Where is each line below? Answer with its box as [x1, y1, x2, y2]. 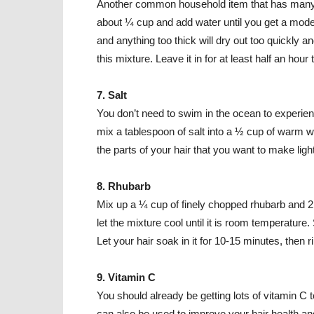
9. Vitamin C [97, 271, 156, 283]
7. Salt [97, 89, 127, 101]
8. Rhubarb [97, 180, 151, 192]
